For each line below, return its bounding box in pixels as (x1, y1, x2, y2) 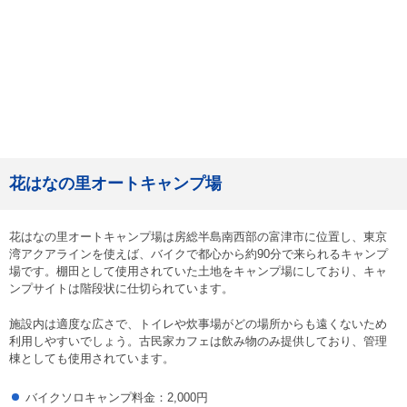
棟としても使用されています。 (9, 352, 174, 366)
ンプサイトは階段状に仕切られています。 (9, 282, 233, 296)
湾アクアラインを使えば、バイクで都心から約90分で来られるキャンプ (9, 247, 388, 262)
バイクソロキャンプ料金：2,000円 (25, 391, 208, 405)
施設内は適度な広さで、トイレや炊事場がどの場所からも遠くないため (9, 317, 387, 332)
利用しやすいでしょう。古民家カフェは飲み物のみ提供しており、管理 (9, 334, 387, 349)
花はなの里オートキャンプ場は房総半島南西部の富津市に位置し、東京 (9, 230, 387, 244)
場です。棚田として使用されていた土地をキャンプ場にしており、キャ (9, 264, 387, 279)
